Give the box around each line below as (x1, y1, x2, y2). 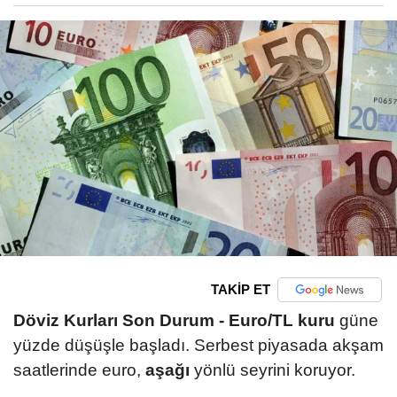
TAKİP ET (210, 282, 270, 298)
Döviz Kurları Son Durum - (13, 310, 224, 330)
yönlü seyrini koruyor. (190, 360, 355, 379)
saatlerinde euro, (13, 360, 145, 379)
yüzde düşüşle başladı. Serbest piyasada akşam (13, 335, 384, 354)
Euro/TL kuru (229, 310, 335, 330)
